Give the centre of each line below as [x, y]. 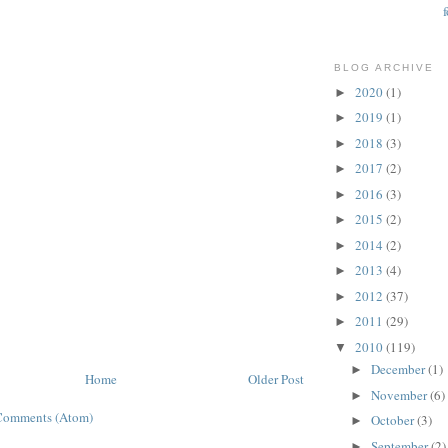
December [399, 369]
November [400, 394]
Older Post [276, 378]
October [393, 420]
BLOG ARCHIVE [384, 68]
